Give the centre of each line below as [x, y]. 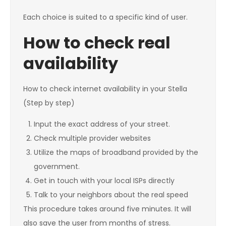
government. [57, 167]
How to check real [97, 43]
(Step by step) [49, 103]
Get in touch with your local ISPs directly [104, 181]
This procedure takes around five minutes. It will [107, 209]
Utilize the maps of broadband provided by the [116, 153]
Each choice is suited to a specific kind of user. [105, 17]
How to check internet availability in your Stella [105, 89]
